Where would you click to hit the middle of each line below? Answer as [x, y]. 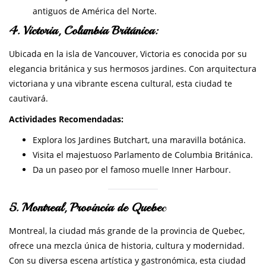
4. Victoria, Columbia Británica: [83, 31]
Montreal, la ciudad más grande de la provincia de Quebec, [127, 231]
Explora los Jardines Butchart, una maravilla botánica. [139, 140]
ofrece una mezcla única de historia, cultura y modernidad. [127, 246]
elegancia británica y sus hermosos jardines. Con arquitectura [133, 69]
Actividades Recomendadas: [66, 119]
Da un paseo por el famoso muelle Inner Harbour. [132, 170]
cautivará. [28, 99]
